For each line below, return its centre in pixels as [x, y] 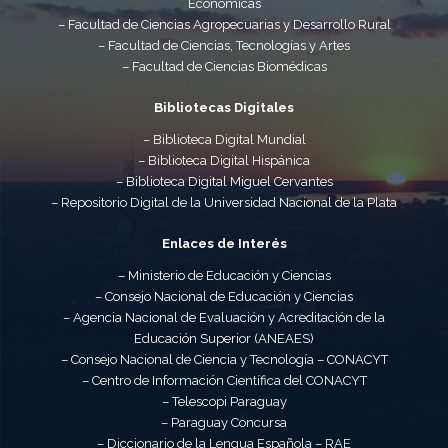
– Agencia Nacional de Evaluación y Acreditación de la [224, 318]
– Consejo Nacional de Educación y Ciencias [224, 297]
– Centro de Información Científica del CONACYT [224, 381]
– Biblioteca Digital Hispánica [224, 161]
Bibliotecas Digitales [224, 108]
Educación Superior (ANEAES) [224, 339]
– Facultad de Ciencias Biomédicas [224, 67]
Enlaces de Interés [224, 244]
